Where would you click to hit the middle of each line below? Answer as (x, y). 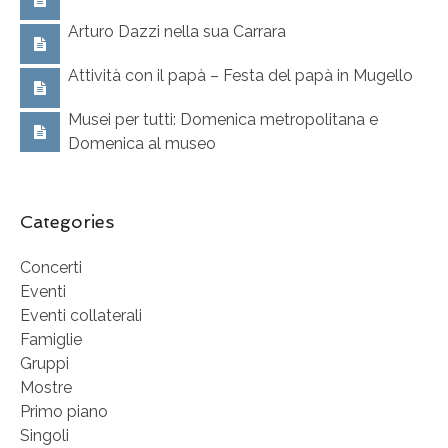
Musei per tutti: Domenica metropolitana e (223, 120)
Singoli (44, 436)
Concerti (51, 268)
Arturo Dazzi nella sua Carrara (177, 32)
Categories (67, 222)
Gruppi (44, 364)
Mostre (46, 388)
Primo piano (64, 412)
